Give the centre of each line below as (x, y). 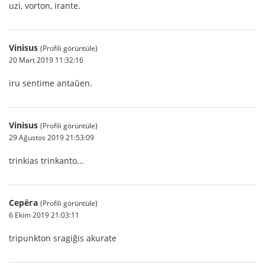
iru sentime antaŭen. (51, 83)
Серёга (23, 203)
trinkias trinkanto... (46, 161)
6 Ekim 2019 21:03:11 (44, 215)
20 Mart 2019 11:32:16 (46, 60)
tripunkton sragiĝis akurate (63, 238)
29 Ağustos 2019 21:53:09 (51, 137)
